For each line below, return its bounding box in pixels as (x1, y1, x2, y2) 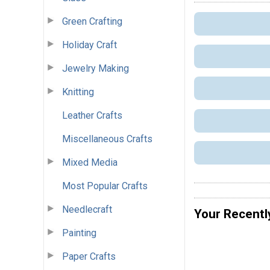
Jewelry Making (62, 62, 129, 74)
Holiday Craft (62, 39, 117, 51)
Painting (62, 227, 96, 239)
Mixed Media (62, 156, 118, 168)
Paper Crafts (62, 250, 116, 262)
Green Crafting (62, 15, 122, 27)
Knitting (62, 86, 94, 98)
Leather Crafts (62, 109, 122, 121)
